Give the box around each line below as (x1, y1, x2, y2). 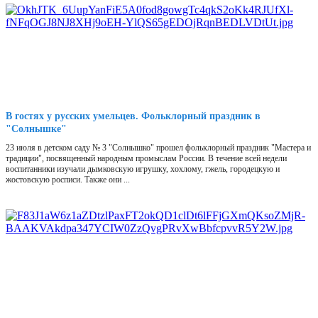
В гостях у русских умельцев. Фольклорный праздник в (6, 111, 261, 122)
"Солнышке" (6, 124, 67, 135)
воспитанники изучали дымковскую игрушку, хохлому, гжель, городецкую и (6, 164, 280, 175)
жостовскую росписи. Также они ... (6, 175, 130, 185)
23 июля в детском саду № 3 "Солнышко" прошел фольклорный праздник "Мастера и (6, 143, 311, 153)
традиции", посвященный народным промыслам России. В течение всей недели (6, 153, 287, 164)
